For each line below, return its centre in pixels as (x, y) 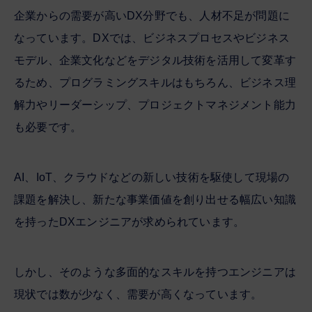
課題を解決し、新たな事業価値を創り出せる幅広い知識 (155, 199)
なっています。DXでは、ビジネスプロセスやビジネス (152, 38)
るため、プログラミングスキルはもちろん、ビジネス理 (155, 82)
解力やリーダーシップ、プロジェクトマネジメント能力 (155, 104)
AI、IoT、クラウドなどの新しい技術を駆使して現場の (152, 177)
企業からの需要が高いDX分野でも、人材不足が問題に (152, 15)
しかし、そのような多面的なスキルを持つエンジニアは (155, 272)
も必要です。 (48, 127)
